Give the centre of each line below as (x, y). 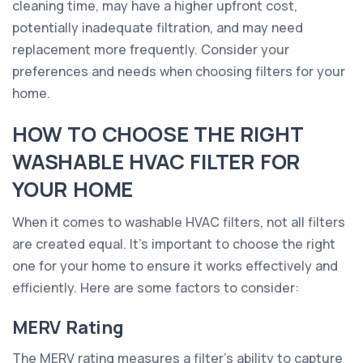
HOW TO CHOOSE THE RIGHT (158, 134)
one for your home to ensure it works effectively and (175, 266)
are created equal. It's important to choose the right (174, 244)
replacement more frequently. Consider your (151, 49)
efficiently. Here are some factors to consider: (156, 288)
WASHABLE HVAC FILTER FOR (156, 162)
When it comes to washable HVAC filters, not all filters (179, 222)
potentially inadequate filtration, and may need (158, 28)
